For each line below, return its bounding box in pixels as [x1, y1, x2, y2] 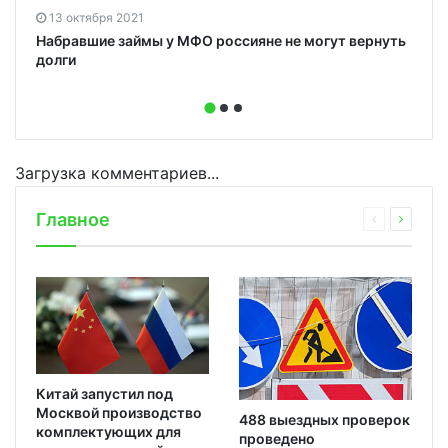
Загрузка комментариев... [15, 162, 219, 183]
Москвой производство [36, 403, 202, 421]
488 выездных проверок [239, 411, 410, 429]
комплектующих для [36, 422, 181, 440]
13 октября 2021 [49, 9, 144, 25]
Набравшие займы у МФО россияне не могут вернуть [36, 31, 406, 49]
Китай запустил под [36, 384, 173, 402]
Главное [36, 208, 110, 230]
